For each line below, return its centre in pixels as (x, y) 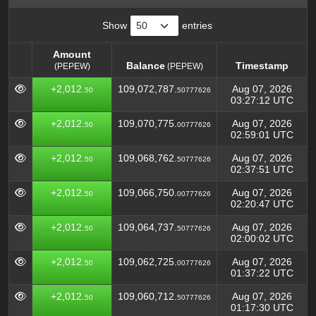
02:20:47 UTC (262, 204)
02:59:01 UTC (262, 135)
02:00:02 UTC (262, 238)
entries (196, 25)
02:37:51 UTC (262, 169)
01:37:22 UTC (262, 273)
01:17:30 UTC (262, 308)
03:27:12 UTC (262, 100)
